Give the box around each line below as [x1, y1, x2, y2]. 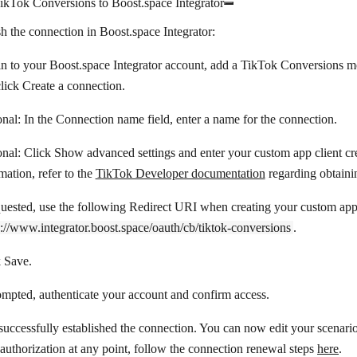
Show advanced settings [53, 146, 175, 160]
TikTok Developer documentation [95, 167, 265, 181]
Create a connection [22, 79, 122, 93]
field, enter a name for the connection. [143, 112, 337, 127]
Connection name [55, 112, 144, 127]
